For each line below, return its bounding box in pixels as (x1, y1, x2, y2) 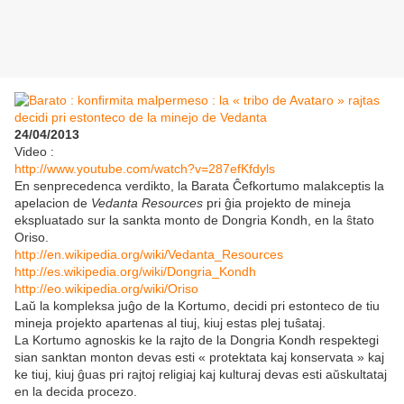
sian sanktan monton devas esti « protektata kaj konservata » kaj (14, 350, 384, 365)
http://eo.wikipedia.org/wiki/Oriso (14, 281, 198, 297)
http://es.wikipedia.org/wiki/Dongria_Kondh (14, 264, 256, 280)
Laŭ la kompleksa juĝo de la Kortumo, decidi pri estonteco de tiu (14, 298, 380, 314)
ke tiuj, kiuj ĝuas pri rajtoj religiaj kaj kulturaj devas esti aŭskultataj (14, 367, 387, 382)
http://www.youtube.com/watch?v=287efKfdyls (14, 161, 275, 177)
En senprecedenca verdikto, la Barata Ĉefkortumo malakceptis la (14, 179, 384, 194)
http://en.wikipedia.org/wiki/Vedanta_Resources (14, 247, 283, 262)
